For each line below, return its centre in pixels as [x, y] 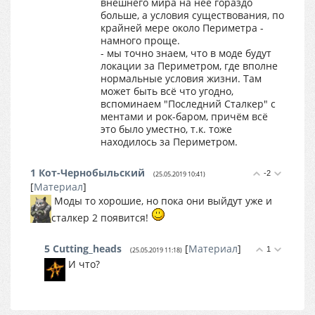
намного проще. [140, 40]
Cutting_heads [87, 249]
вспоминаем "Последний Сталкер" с [188, 104]
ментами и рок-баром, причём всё [184, 116]
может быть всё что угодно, [167, 91]
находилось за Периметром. [169, 142]
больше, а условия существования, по [192, 15]
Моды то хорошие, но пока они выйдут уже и [163, 201]
